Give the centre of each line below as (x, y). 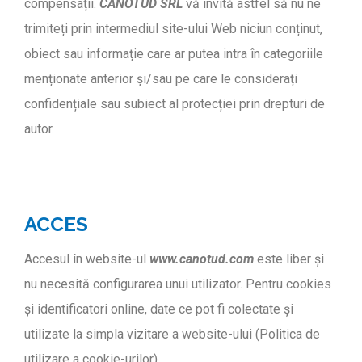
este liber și (289, 259)
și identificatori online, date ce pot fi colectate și (159, 309)
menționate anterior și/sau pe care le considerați (161, 78)
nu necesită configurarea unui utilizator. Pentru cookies (178, 284)
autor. (39, 128)
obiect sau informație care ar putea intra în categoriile (174, 53)
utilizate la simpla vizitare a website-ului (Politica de (172, 335)
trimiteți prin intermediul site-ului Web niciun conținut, (173, 28)
